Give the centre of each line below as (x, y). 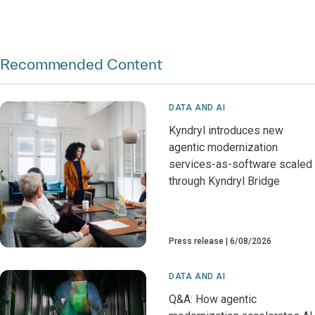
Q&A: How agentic (213, 300)
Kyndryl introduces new (226, 131)
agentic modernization (223, 148)
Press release (196, 242)
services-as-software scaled (240, 165)
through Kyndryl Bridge (224, 181)
